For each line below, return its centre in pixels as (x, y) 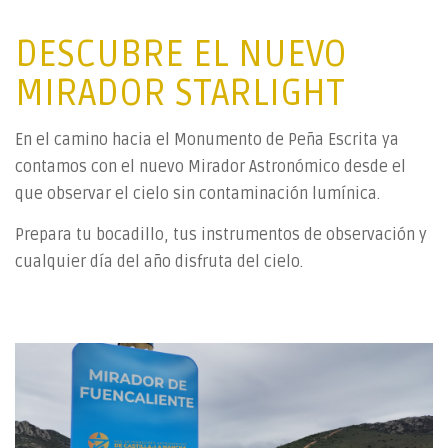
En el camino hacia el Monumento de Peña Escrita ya (207, 140)
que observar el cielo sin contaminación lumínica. (201, 194)
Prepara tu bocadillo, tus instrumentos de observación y (221, 234)
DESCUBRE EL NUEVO (181, 54)
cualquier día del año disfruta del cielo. (159, 261)
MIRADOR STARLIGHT (180, 93)
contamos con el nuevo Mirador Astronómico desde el (210, 167)
